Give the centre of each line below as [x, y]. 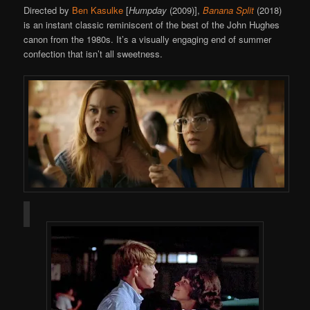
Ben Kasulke [98, 10]
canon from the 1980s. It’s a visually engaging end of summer [148, 39]
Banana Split [229, 10]
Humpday [148, 10]
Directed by [48, 10]
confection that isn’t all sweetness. [93, 53]
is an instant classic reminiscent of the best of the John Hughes [152, 24]
